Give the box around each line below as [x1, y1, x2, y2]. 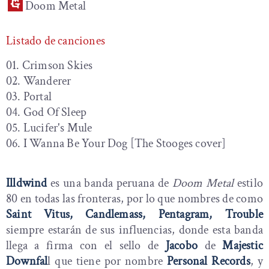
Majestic [222, 237, 263, 253]
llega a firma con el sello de [6, 237, 166, 253]
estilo [234, 175, 263, 191]
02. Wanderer [6, 73, 71, 89]
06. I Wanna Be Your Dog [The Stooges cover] [6, 135, 229, 151]
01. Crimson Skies [6, 57, 95, 73]
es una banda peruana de [50, 175, 172, 191]
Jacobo [165, 237, 198, 253]
